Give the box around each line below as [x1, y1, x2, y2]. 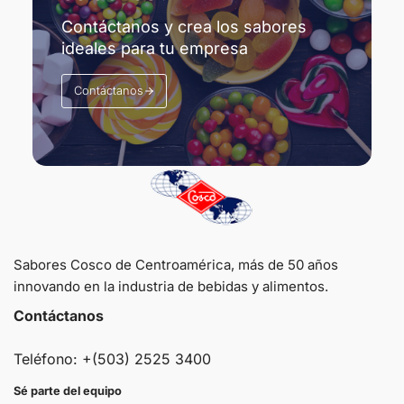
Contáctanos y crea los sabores [60, 17, 307, 36]
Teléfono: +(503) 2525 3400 [14, 350, 211, 368]
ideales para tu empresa [60, 39, 248, 58]
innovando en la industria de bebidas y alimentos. [14, 278, 328, 295]
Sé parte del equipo [14, 384, 122, 398]
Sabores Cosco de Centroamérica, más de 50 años [14, 256, 338, 273]
